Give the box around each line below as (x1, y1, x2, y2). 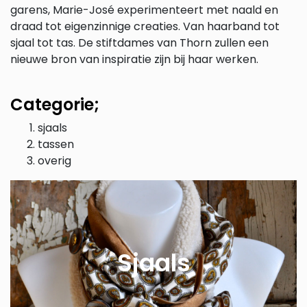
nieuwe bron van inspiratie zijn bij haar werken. (10, 51, 258, 67)
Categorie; (10, 93, 99, 116)
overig (38, 152, 71, 169)
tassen (38, 136, 74, 152)
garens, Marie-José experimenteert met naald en (10, 1, 278, 18)
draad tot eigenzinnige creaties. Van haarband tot (10, 18, 280, 34)
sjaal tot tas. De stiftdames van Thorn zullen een (10, 34, 269, 51)
